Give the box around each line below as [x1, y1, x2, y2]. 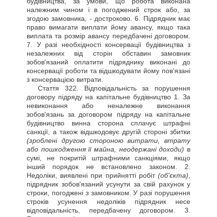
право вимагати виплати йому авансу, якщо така [27, 23, 190, 31]
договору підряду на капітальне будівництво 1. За [27, 93, 190, 101]
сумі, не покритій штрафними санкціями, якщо [27, 154, 190, 162]
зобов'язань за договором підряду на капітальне [27, 110, 190, 118]
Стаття [38, 84, 60, 92]
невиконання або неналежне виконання [27, 102, 190, 109]
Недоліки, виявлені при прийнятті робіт [27, 171, 158, 179]
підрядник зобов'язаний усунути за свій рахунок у [27, 180, 190, 188]
